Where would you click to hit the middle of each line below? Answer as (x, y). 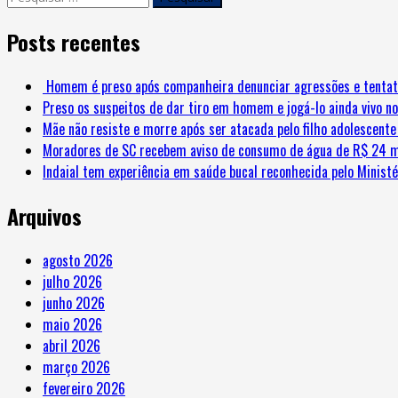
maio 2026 (72, 324)
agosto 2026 (78, 260)
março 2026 (76, 366)
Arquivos (44, 215)
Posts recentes (74, 41)
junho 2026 (74, 302)
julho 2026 (72, 281)
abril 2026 (72, 345)
